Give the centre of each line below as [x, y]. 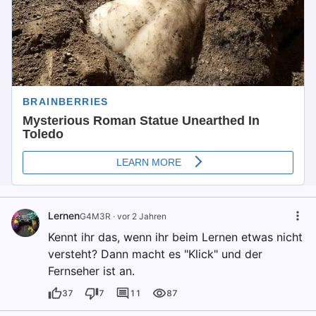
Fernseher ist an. [91, 271]
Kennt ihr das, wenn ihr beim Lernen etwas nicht [175, 237]
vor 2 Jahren [142, 216]
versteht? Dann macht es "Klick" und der [155, 254]
